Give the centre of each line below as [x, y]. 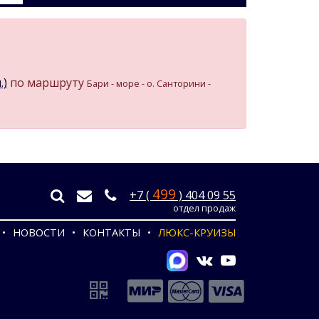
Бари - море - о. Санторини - [149, 83]
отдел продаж [204, 208]
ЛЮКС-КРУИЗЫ [197, 233]
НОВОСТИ [39, 233]
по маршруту [47, 82]
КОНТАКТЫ [111, 233]
